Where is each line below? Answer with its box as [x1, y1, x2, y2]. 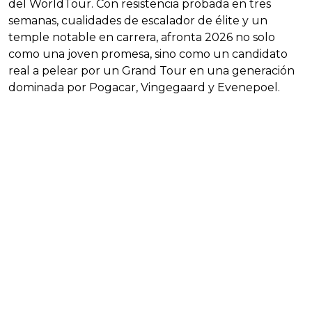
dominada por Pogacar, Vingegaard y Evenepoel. [8, 81, 280, 95]
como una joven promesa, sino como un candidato [8, 47, 288, 61]
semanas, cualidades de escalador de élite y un [8, 14, 267, 28]
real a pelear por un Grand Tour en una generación [8, 64, 295, 78]
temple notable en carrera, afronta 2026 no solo [8, 31, 275, 45]
